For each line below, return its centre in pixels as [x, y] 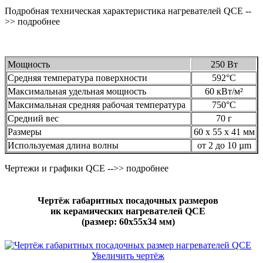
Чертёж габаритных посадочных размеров [128, 201]
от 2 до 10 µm [224, 146]
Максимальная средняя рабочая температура [97, 105]
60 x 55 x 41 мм [224, 132]
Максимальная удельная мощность [77, 92]
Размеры [25, 132]
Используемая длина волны [63, 146]
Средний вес [33, 119]
